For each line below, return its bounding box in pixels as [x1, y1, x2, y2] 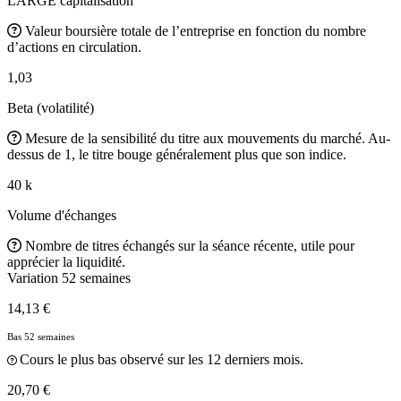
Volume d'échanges [7, 207, 116, 223]
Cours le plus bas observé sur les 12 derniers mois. [20, 351, 303, 367]
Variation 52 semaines [7, 269, 131, 286]
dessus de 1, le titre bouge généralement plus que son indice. [7, 146, 346, 162]
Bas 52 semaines [7, 330, 74, 342]
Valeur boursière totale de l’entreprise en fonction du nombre [25, 22, 366, 38]
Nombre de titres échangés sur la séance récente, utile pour [25, 237, 354, 253]
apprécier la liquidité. [7, 253, 125, 269]
